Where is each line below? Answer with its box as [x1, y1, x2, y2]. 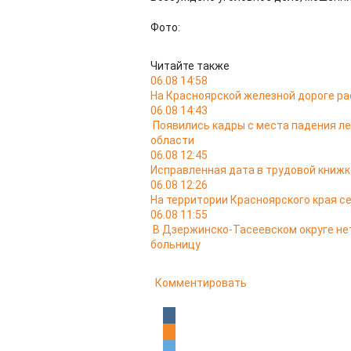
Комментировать [155, 277, 247, 289]
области [150, 134, 194, 147]
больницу [150, 238, 201, 251]
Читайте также [150, 60, 230, 72]
